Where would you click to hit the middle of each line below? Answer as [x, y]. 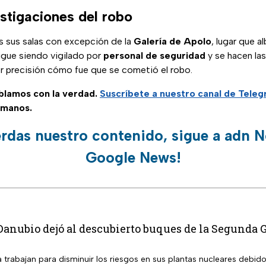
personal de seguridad [154, 56]
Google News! [133, 158]
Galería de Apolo [172, 42]
